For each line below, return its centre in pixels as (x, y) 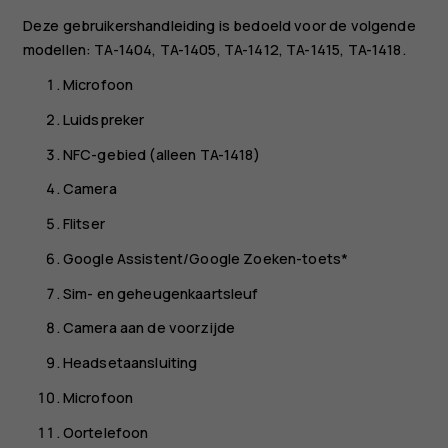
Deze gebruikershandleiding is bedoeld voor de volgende (219, 26)
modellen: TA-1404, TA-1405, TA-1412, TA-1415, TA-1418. (214, 50)
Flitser (83, 224)
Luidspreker (103, 119)
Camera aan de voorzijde (149, 328)
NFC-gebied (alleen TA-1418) (161, 154)
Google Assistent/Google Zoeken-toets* (205, 258)
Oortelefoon (105, 432)
